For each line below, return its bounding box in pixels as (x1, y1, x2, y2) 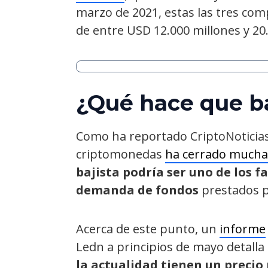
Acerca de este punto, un (76, 221, 220, 237)
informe (220, 221, 266, 237)
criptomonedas (76, 146, 165, 163)
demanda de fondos (76, 182, 199, 199)
